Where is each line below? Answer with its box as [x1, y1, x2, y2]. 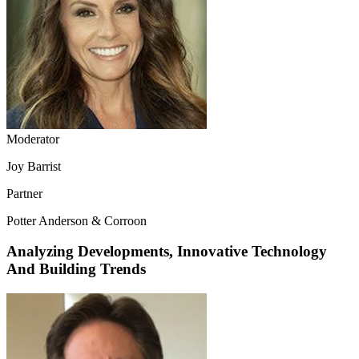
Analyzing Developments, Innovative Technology [6, 243, 327, 260]
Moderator [6, 131, 59, 146]
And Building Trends [6, 260, 146, 278]
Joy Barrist [6, 159, 61, 173]
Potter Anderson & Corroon [6, 213, 147, 228]
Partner [6, 186, 42, 200]
